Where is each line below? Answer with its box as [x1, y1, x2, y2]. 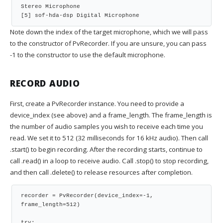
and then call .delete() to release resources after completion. [10, 167, 193, 177]
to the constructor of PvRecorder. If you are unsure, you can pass [10, 38, 207, 48]
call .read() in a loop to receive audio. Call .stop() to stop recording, [10, 156, 209, 165]
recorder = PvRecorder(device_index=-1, [21, 192, 153, 199]
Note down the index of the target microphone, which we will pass [10, 27, 208, 36]
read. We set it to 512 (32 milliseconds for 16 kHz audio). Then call [10, 133, 208, 142]
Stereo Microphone [21, 3, 80, 9]
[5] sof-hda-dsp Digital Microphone [21, 12, 139, 18]
